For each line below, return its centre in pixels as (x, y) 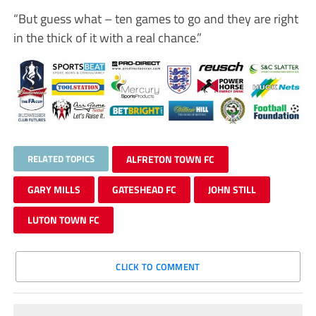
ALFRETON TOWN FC (170, 159)
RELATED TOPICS (61, 159)
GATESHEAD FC (144, 190)
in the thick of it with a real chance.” (107, 37)
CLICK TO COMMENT (158, 267)
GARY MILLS (54, 190)
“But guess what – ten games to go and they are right (156, 18)
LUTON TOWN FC (63, 220)
